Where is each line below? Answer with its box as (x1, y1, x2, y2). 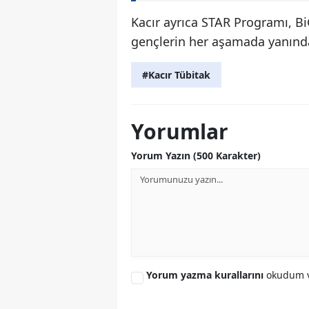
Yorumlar (131, 117, 228, 146)
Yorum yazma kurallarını (146, 268, 266, 282)
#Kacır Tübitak (142, 68, 210, 82)
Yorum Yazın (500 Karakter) (131, 149, 261, 163)
